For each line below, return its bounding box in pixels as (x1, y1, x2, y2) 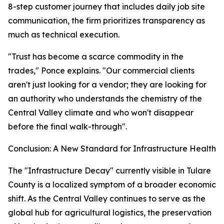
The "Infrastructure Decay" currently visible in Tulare (8, 165, 211, 176)
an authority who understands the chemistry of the (8, 93, 202, 104)
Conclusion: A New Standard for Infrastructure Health (8, 143, 216, 154)
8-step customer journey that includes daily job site (8, 1, 205, 12)
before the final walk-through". (8, 121, 127, 132)
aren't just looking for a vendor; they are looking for (8, 79, 206, 90)
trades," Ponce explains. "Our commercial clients (8, 65, 194, 76)
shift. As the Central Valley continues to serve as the (8, 193, 205, 204)
